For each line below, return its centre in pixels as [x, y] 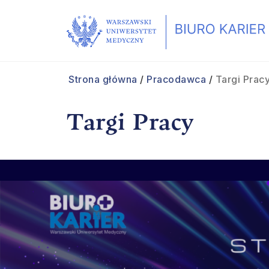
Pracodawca [177, 79]
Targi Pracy [130, 120]
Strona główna [103, 79]
